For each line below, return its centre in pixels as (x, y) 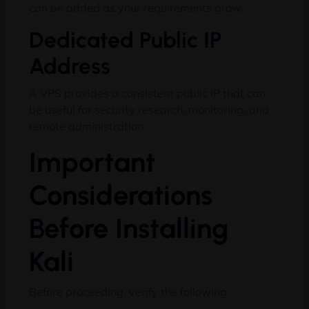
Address (70, 66)
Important (92, 162)
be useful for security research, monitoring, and (149, 110)
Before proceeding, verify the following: (129, 292)
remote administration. (88, 126)
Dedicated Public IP (126, 40)
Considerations (121, 195)
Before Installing (129, 228)
